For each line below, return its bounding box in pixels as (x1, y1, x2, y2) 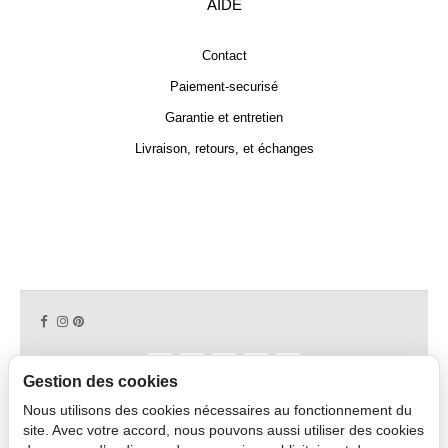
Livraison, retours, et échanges (134, 140, 314, 156)
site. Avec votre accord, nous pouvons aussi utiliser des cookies (23, 422, 424, 438)
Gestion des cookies (23, 373, 178, 390)
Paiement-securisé (170, 78, 278, 94)
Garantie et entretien (165, 109, 283, 125)
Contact (201, 47, 247, 63)
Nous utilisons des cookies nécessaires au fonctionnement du (23, 402, 412, 418)
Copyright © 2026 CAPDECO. (137, 412, 311, 428)
